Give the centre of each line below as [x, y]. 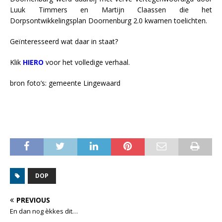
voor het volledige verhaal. [87, 62]
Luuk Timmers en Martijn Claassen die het [111, 9]
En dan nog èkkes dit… [44, 211]
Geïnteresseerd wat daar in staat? [64, 41]
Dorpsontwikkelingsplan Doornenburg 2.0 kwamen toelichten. [109, 20]
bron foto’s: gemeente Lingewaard [65, 83]
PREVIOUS [33, 200]
